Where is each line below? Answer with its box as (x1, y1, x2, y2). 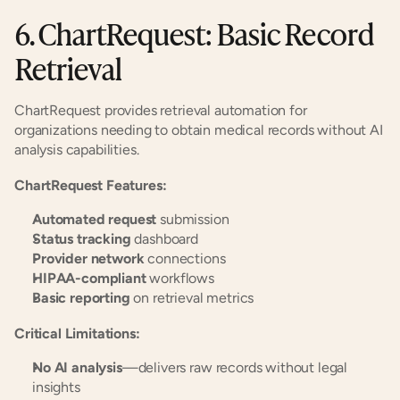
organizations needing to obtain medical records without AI (14, 121, 383, 138)
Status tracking (32, 230, 131, 247)
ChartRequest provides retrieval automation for (14, 102, 307, 119)
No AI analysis (32, 359, 122, 376)
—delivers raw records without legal (121, 359, 348, 376)
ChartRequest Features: (14, 177, 167, 194)
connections (144, 250, 226, 267)
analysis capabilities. (14, 141, 139, 158)
